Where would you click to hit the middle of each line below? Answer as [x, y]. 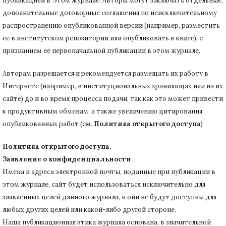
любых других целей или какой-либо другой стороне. [89, 209]
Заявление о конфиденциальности [67, 159]
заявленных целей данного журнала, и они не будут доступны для [109, 197]
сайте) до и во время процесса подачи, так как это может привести [113, 98]
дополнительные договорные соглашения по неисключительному [110, 13]
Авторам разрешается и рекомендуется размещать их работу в [105, 73]
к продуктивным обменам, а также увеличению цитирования [102, 111]
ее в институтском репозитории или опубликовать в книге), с [103, 38]
